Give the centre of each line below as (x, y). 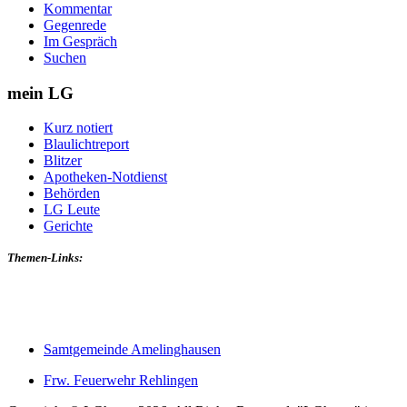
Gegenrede (75, 25)
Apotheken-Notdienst (105, 177)
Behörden (72, 194)
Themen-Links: (45, 258)
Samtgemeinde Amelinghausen (132, 350)
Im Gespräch (80, 41)
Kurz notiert (78, 128)
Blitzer (63, 161)
